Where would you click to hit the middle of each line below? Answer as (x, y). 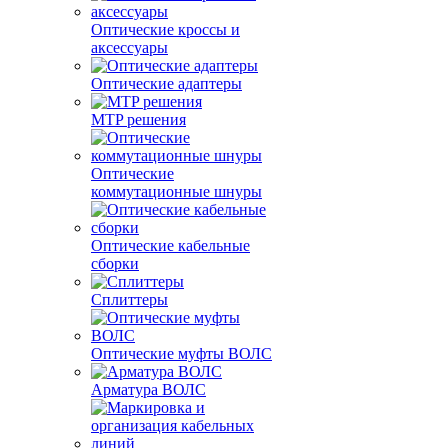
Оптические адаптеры (166, 83)
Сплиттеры (129, 299)
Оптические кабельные (170, 245)
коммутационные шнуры (176, 191)
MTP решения (138, 119)
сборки (115, 263)
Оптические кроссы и (165, 29)
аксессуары (129, 47)
